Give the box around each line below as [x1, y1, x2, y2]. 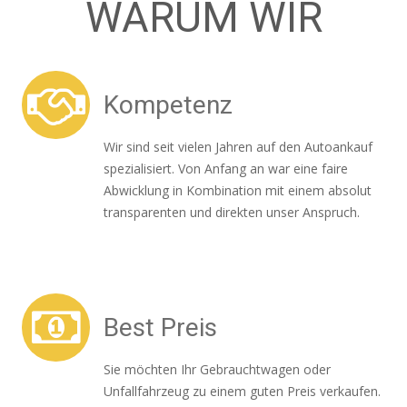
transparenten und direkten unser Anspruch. [104, 203, 360, 221]
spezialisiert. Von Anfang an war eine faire [104, 160, 348, 177]
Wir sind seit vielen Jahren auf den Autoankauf [104, 138, 372, 155]
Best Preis [104, 313, 217, 342]
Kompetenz [104, 90, 233, 120]
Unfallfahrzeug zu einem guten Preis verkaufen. [104, 382, 381, 400]
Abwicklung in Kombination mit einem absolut [104, 182, 372, 199]
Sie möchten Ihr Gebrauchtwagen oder [104, 361, 331, 378]
